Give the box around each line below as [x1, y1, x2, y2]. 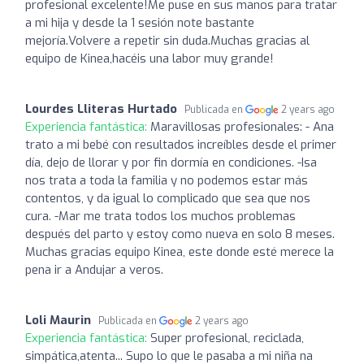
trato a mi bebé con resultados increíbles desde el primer [25, 136, 336, 153]
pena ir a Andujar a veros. [25, 261, 163, 278]
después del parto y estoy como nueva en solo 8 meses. [25, 225, 335, 242]
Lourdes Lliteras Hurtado [25, 100, 177, 117]
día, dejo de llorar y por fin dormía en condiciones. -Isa [25, 154, 317, 171]
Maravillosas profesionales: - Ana [150, 118, 334, 135]
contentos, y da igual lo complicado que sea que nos [25, 189, 310, 206]
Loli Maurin [25, 311, 91, 328]
